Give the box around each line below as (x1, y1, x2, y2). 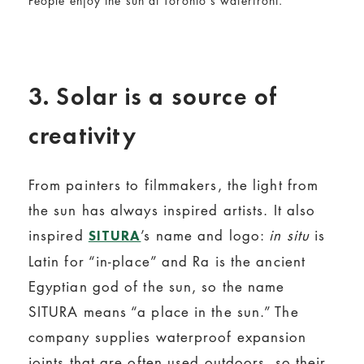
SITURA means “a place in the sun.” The (28, 302, 299, 322)
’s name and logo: (141, 226, 270, 245)
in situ (269, 226, 315, 245)
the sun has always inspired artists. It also (28, 201, 316, 220)
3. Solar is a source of (28, 80, 278, 112)
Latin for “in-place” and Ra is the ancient (28, 252, 306, 271)
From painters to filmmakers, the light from (28, 175, 319, 195)
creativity (28, 119, 136, 151)
